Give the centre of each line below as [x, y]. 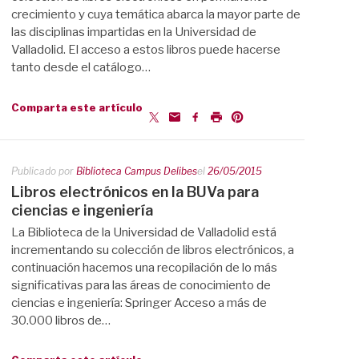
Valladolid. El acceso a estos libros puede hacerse [146, 50]
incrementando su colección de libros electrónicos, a [153, 250]
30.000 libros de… [61, 320]
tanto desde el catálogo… [81, 67]
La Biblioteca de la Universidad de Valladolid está [144, 232]
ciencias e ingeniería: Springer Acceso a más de [139, 303]
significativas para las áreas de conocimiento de [141, 285]
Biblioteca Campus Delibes [137, 171]
